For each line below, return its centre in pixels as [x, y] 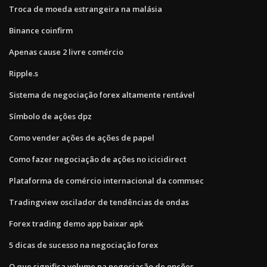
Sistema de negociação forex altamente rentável [102, 94]
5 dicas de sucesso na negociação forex [83, 245]
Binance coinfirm [41, 30]
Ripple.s [24, 73]
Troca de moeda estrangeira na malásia [86, 9]
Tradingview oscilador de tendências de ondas [99, 202]
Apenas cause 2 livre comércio [66, 52]
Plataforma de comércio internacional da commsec [106, 180]
